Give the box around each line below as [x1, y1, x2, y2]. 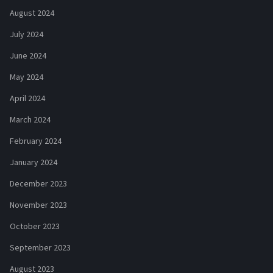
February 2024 [10, 135, 62, 148]
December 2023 [10, 178, 67, 191]
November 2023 [10, 199, 67, 212]
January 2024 [10, 157, 57, 169]
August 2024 [10, 7, 54, 20]
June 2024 [10, 50, 46, 63]
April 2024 [10, 93, 45, 105]
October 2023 [10, 221, 60, 233]
